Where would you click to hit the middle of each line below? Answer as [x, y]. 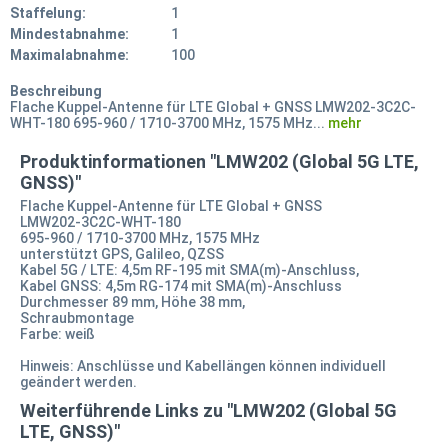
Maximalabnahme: [69, 54]
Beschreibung [56, 90]
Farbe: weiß [57, 333]
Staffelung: [48, 12]
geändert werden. [78, 381]
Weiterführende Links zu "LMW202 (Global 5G [208, 410]
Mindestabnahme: [69, 33]
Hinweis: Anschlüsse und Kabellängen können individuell [203, 365]
